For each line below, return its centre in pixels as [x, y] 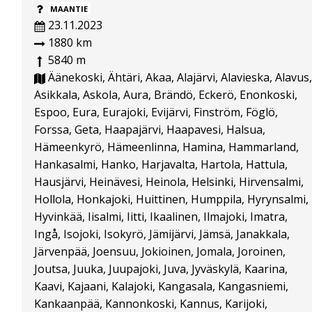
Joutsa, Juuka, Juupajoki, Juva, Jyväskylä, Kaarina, [161, 269]
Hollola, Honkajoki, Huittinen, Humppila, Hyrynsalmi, [171, 200]
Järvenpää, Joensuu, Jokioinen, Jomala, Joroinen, [160, 252]
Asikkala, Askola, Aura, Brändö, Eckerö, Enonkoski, [166, 95]
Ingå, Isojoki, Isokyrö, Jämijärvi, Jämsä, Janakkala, [162, 234]
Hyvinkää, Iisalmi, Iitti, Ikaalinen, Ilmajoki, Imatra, [161, 217]
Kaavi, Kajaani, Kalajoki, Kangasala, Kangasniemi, [161, 287]
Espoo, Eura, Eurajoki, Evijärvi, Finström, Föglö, [156, 112]
